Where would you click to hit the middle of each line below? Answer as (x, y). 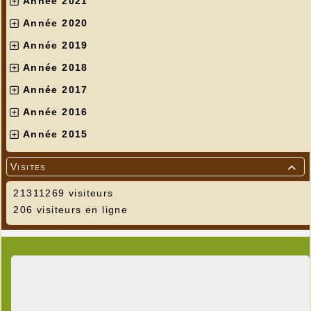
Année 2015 (55, 134)
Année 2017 (55, 89)
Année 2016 (55, 111)
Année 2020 (55, 23)
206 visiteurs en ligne (69, 209)
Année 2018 (55, 67)
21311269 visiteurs (62, 193)
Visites (28, 166)
